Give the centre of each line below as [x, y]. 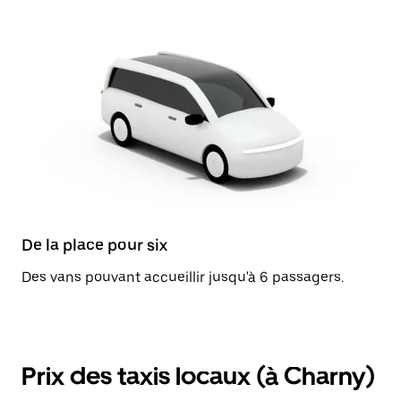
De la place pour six [94, 245]
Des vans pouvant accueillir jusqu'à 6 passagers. [183, 277]
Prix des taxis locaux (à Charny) [198, 376]
